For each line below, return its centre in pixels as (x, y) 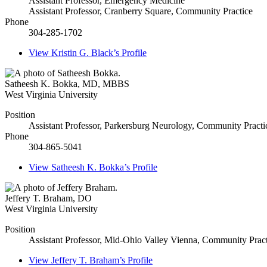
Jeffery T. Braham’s (88, 260)
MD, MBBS (106, 84)
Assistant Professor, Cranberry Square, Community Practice (141, 11)
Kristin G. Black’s (85, 53)
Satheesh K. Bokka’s (91, 167)
